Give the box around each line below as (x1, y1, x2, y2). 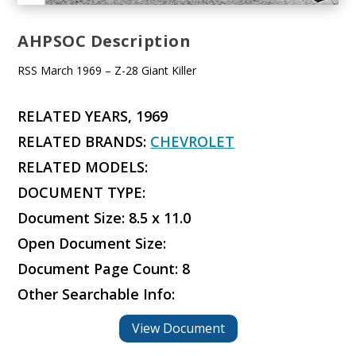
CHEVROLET (150, 132, 235, 152)
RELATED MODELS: (17, 157, 149, 177)
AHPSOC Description (17, 30, 192, 52)
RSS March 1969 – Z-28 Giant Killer (17, 63, 197, 79)
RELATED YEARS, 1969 (17, 106, 168, 126)
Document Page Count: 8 (17, 259, 191, 279)
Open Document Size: (17, 234, 167, 253)
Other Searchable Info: (17, 284, 176, 304)
